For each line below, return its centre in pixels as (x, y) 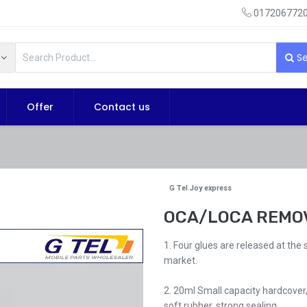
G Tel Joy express (201, 188)
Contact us (122, 107)
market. (181, 261)
